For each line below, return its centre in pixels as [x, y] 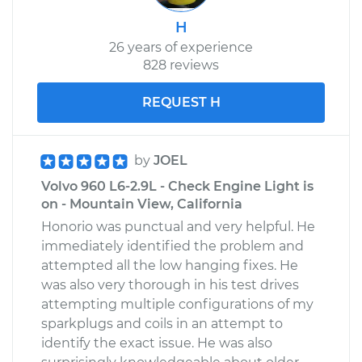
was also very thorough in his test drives [170, 284]
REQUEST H [181, 102]
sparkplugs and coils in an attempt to [162, 323]
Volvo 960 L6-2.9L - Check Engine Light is [177, 186]
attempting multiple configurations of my [177, 304]
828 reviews [181, 65]
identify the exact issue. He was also [157, 343]
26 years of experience [181, 47]
